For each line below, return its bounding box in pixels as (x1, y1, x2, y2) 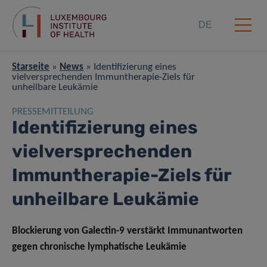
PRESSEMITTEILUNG (12, 107, 94, 117)
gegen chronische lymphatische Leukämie (12, 242, 187, 253)
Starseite (12, 62, 49, 73)
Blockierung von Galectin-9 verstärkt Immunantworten (12, 226, 243, 237)
